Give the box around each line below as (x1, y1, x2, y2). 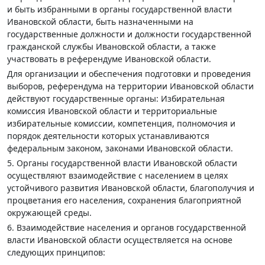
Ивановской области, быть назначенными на (7, 16, 193, 27)
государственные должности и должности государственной (7, 28, 251, 40)
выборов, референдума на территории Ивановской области (7, 80, 254, 92)
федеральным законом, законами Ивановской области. (7, 143, 233, 154)
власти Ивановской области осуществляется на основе (7, 234, 232, 245)
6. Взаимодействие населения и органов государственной (7, 222, 246, 233)
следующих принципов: (7, 247, 105, 258)
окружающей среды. (7, 207, 92, 218)
